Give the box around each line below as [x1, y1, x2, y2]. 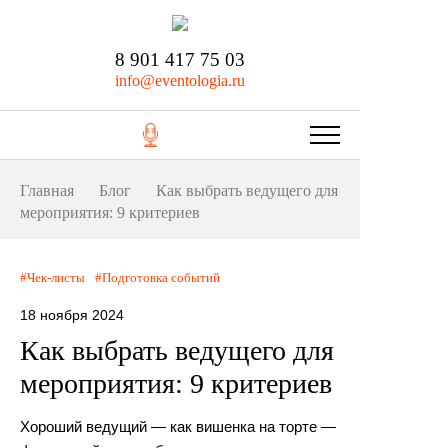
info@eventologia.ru [115, 72, 245, 89]
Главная [20, 182, 74, 199]
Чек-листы [27, 270, 85, 285]
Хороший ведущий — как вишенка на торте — [20, 418, 336, 435]
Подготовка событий [102, 270, 220, 285]
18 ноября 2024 [20, 307, 124, 323]
